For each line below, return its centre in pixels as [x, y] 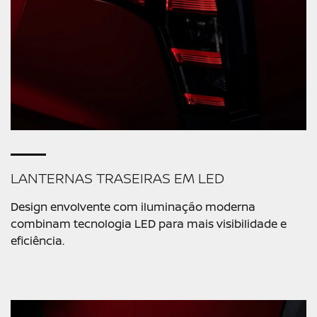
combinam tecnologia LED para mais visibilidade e [149, 224]
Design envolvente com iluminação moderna [133, 207]
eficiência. [38, 241]
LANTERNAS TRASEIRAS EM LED [117, 178]
